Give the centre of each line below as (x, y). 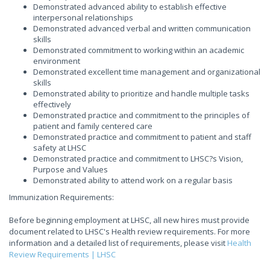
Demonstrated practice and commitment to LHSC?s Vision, (138, 159)
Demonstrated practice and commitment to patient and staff (142, 137)
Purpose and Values (71, 169)
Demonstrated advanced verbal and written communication (142, 28)
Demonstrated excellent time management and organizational (147, 72)
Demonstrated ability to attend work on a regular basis (133, 180)
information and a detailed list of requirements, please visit (118, 243)
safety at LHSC (60, 148)
